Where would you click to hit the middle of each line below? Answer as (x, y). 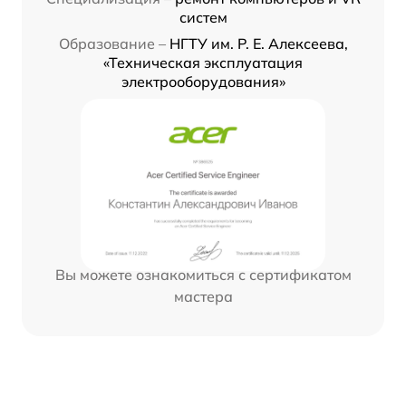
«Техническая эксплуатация (203, 63)
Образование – (112, 44)
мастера (203, 297)
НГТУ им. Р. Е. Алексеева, (258, 44)
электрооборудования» (203, 82)
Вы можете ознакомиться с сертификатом (203, 275)
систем (203, 18)
